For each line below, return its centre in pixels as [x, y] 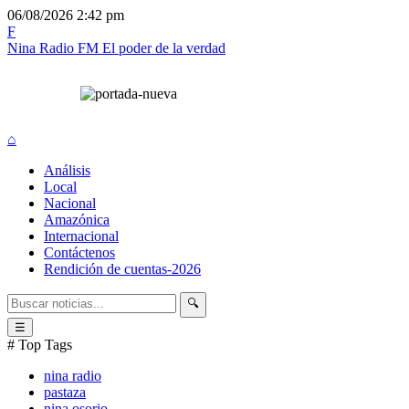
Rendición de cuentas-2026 [122, 269]
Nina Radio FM [55, 48]
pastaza [65, 392]
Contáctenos [79, 252]
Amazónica [77, 220]
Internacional [81, 236]
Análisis [67, 170]
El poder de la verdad [164, 48]
